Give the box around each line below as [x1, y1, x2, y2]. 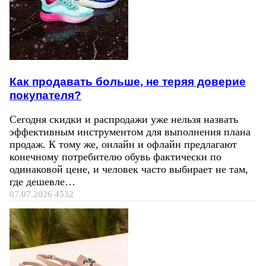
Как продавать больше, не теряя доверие [9, 74, 246, 88]
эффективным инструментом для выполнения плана [9, 125, 251, 138]
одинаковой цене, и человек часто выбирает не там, [9, 163, 248, 175]
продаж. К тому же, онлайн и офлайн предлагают [9, 138, 237, 150]
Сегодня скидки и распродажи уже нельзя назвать [9, 113, 238, 125]
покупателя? [9, 88, 81, 102]
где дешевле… [9, 175, 75, 188]
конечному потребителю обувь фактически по [9, 150, 221, 163]
